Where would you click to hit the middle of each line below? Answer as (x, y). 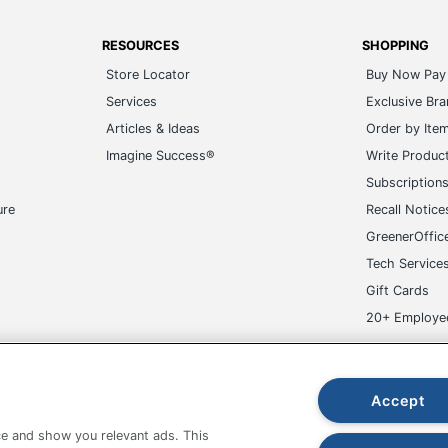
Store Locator (148, 74)
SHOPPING (395, 45)
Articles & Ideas (153, 128)
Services (132, 101)
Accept (398, 400)
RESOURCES (141, 45)
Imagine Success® (161, 155)
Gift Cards (397, 290)
